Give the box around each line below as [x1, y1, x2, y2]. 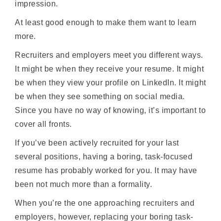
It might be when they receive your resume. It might [15, 65, 204, 74]
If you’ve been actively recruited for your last [15, 139, 179, 147]
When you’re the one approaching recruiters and [15, 199, 195, 208]
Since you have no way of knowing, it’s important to [15, 106, 206, 115]
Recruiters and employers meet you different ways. [15, 51, 203, 60]
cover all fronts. [15, 120, 72, 129]
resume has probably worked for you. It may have [15, 166, 197, 175]
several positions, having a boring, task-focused [15, 152, 193, 161]
